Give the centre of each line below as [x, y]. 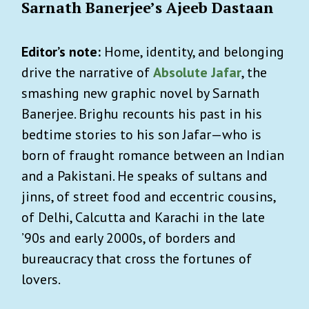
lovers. [42, 279]
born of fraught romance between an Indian [153, 155]
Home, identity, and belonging [194, 51]
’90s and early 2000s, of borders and [129, 238]
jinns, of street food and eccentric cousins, [148, 196]
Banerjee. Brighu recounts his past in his [142, 113]
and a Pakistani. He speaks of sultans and [144, 176]
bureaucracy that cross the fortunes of [137, 258]
